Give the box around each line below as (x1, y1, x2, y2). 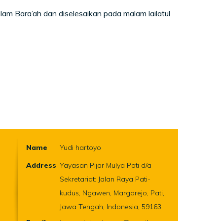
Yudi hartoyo (60, 143, 101, 152)
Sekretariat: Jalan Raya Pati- (60, 175, 150, 184)
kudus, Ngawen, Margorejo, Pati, (60, 188, 164, 197)
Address (26, 161, 56, 170)
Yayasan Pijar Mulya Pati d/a (60, 161, 151, 170)
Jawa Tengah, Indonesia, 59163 (60, 202, 161, 211)
